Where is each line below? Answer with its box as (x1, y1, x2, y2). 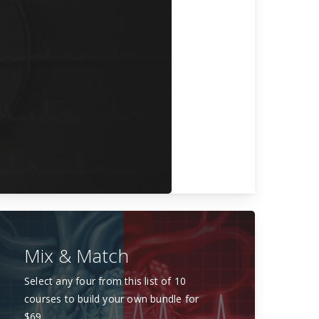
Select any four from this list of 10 (24, 274, 187, 288)
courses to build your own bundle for (24, 292, 199, 306)
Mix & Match (24, 243, 129, 269)
